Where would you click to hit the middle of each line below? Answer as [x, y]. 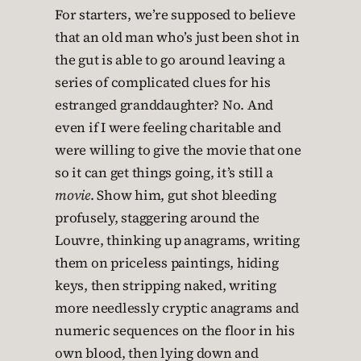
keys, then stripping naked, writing [166, 286]
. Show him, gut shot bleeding [183, 195]
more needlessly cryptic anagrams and [177, 308]
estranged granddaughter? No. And [164, 105]
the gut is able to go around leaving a [170, 60]
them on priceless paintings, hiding [167, 263]
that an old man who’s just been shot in [177, 37]
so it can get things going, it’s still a [164, 173]
